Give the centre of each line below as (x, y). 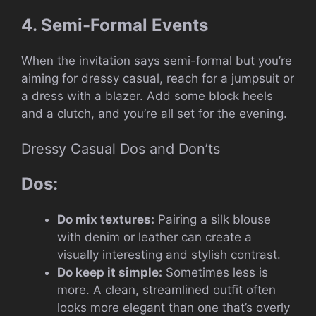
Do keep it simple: (110, 273)
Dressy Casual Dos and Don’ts (121, 149)
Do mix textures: (106, 220)
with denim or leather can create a (154, 237)
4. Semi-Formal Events (115, 25)
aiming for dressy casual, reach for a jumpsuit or (158, 78)
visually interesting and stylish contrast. (169, 255)
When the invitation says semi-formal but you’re (157, 60)
